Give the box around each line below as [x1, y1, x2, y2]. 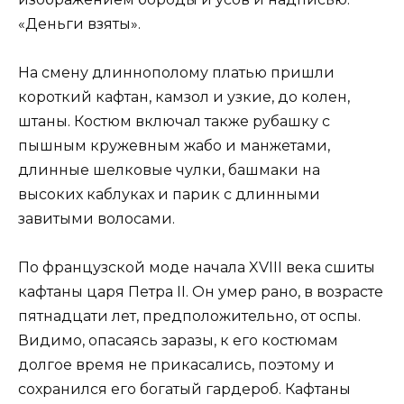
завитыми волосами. [18, 210, 175, 228]
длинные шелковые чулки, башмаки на [18, 161, 320, 179]
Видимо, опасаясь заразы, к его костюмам [18, 332, 338, 350]
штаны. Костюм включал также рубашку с [18, 113, 330, 131]
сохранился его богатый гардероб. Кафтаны [18, 381, 351, 399]
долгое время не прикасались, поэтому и [18, 356, 335, 374]
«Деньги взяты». [18, 14, 141, 32]
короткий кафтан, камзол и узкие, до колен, [18, 88, 350, 106]
